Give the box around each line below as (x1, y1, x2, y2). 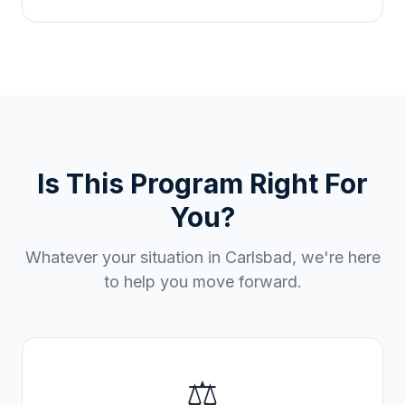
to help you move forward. (103, 272, 302, 291)
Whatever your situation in (24, 248, 225, 267)
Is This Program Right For (37, 167, 368, 200)
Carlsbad (224, 248, 292, 267)
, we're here (291, 248, 381, 267)
